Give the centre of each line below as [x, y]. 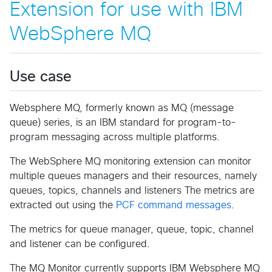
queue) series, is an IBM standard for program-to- [123, 122]
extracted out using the [63, 205]
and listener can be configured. [80, 244]
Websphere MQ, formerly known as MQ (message [122, 108]
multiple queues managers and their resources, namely [133, 176]
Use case [41, 77]
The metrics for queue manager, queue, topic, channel [132, 229]
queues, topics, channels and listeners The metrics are [132, 190]
